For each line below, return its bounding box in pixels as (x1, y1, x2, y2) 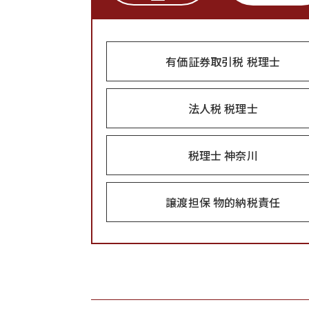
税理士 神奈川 (188, 147, 258, 163)
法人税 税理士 (188, 100, 258, 117)
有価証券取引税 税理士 (166, 53, 281, 70)
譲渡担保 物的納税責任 (166, 194, 281, 210)
